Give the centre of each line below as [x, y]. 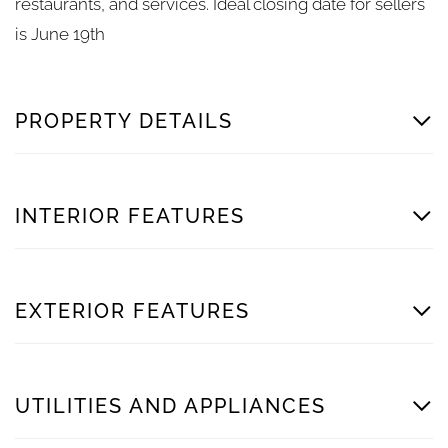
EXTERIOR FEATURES [132, 310]
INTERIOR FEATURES [130, 215]
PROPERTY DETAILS [124, 120]
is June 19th [60, 33]
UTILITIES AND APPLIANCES [170, 405]
